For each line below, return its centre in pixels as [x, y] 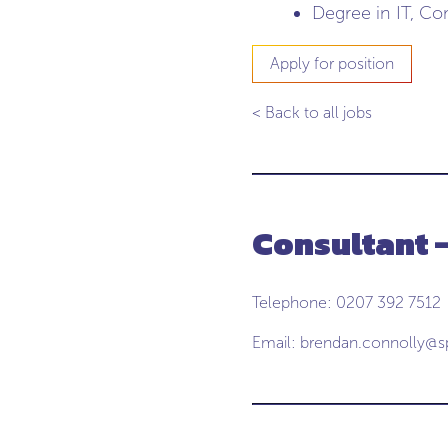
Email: [276, 342]
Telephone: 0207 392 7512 [346, 302]
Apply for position [332, 63]
